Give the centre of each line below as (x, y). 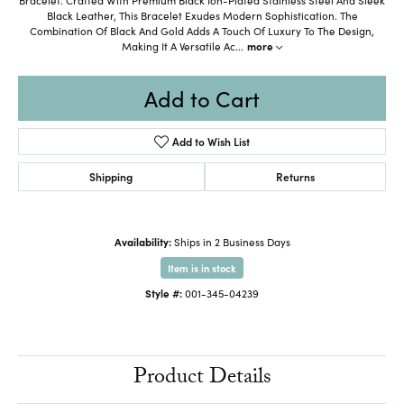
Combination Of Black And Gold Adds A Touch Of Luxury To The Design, (202, 30)
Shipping (111, 176)
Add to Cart (202, 97)
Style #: (164, 293)
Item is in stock (202, 267)
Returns (295, 176)
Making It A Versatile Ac (179, 46)
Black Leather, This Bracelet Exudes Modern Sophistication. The (202, 15)
